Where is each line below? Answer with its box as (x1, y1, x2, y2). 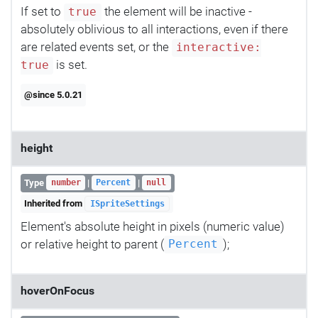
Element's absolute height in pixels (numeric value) (21, 219, 285, 234)
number (50, 177, 81, 188)
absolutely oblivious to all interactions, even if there (21, 22, 288, 37)
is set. (53, 57, 88, 72)
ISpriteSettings (89, 199, 165, 209)
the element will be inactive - (101, 4, 252, 19)
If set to (21, 4, 64, 19)
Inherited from (24, 198, 85, 209)
